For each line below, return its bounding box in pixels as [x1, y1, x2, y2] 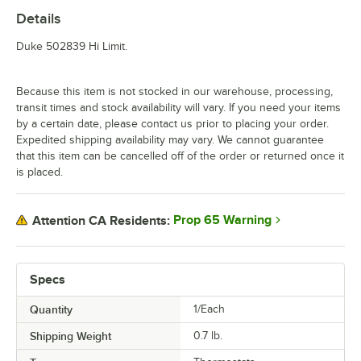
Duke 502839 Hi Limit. [16, 40, 127, 53]
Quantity [30, 303, 73, 317]
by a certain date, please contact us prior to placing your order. [16, 118, 329, 131]
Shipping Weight [30, 330, 111, 343]
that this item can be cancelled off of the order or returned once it [16, 150, 344, 163]
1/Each [193, 303, 225, 316]
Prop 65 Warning [173, 213, 272, 228]
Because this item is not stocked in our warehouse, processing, [16, 85, 333, 98]
